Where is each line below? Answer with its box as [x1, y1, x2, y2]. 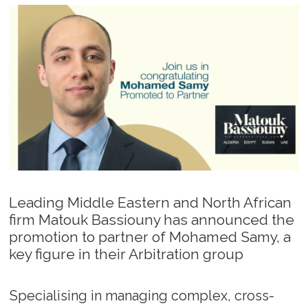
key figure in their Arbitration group [9, 245, 244, 263]
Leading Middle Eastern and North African [9, 193, 292, 211]
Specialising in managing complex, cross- [9, 287, 274, 304]
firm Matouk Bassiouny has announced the [9, 210, 295, 228]
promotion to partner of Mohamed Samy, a [9, 228, 291, 245]
